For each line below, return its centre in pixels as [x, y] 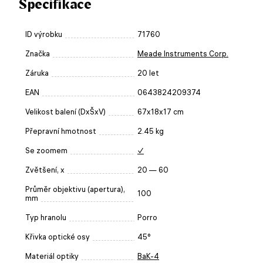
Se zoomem [46, 150]
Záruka [37, 73]
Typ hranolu [46, 217]
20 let [148, 73]
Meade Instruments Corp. [183, 53]
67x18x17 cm [161, 112]
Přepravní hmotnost [61, 131]
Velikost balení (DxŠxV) [65, 112]
